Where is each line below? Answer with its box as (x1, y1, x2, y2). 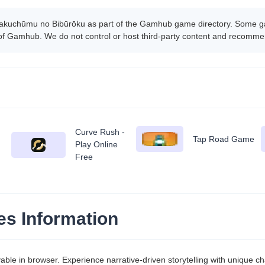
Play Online (75, 140, 118, 149)
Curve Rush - (75, 127, 125, 137)
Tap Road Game (192, 134, 254, 144)
